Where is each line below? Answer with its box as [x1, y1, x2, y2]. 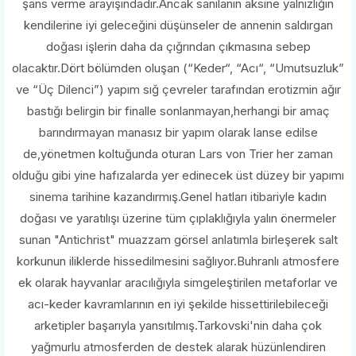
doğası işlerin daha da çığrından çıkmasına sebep [45, 39, 311, 55]
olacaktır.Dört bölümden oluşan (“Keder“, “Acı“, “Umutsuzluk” [12, 60, 344, 76]
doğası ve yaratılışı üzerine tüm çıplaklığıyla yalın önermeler [20, 211, 336, 226]
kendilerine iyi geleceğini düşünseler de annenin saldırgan [23, 17, 333, 33]
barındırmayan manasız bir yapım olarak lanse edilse [38, 125, 318, 141]
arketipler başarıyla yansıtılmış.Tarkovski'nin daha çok [34, 318, 322, 334]
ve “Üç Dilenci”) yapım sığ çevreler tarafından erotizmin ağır [15, 82, 341, 98]
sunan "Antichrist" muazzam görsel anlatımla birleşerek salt [18, 232, 338, 248]
